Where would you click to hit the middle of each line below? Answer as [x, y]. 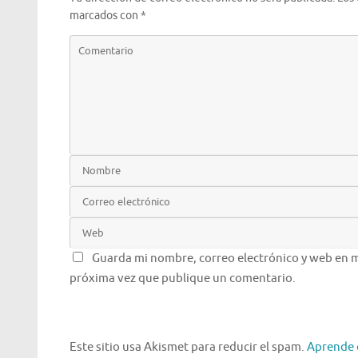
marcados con [105, 15]
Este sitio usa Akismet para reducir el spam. [188, 348]
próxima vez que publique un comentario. [183, 279]
